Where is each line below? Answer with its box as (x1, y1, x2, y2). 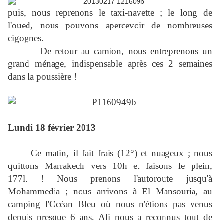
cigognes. (8, 33, 44, 44)
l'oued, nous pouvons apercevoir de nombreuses (8, 20, 212, 31)
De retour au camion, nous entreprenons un (8, 46, 212, 56)
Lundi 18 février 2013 (8, 122, 96, 133)
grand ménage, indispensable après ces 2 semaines (8, 58, 212, 69)
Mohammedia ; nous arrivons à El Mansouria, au (8, 186, 212, 197)
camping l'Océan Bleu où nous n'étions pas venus (8, 199, 212, 210)
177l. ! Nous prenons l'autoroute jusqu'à (8, 173, 212, 184)
